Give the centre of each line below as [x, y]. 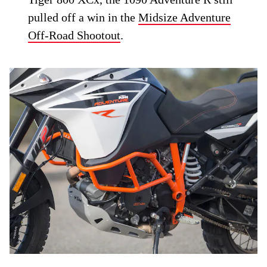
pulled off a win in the [83, 18]
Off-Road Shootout [74, 35]
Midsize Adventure [185, 18]
